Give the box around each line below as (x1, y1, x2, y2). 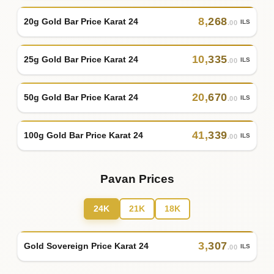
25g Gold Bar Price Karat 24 (24, 54, 138, 64)
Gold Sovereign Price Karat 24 (24, 240, 149, 251)
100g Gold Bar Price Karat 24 (24, 130, 143, 140)
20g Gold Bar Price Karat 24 (24, 16, 138, 26)
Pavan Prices (100, 172, 174, 186)
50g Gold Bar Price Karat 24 (24, 92, 138, 102)
